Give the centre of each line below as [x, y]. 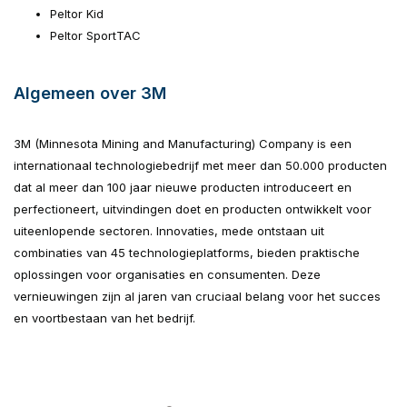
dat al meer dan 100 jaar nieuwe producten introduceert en [183, 187]
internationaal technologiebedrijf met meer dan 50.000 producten [200, 165]
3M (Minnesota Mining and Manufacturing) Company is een [183, 144]
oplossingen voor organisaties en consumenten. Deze [167, 274]
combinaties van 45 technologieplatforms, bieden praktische [187, 253]
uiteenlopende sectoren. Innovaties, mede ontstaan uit [169, 231]
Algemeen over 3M [90, 93]
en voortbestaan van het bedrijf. [104, 318]
